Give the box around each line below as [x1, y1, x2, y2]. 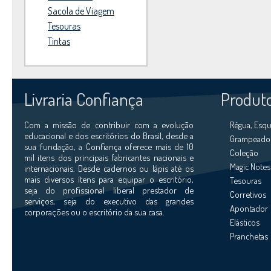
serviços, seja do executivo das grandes [24, 195, 194, 206]
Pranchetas [230, 230, 268, 241]
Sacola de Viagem [48, 5, 114, 17]
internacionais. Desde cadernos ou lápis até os [24, 163, 194, 174]
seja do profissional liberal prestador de [24, 184, 194, 195]
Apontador [230, 203, 268, 214]
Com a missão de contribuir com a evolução [24, 119, 194, 130]
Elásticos [230, 217, 260, 227]
